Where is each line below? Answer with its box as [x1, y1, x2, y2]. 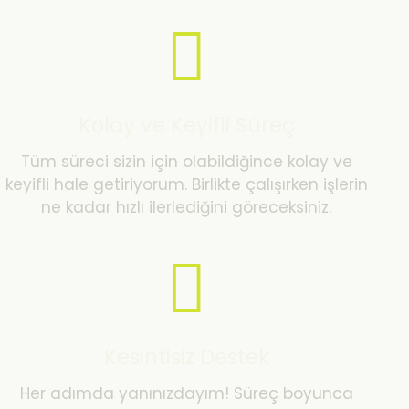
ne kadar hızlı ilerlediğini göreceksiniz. [41, 195, 331, 218]
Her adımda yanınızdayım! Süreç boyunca [19, 382, 353, 404]
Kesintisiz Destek [103, 342, 269, 372]
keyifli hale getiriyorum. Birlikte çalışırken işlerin [5, 173, 368, 195]
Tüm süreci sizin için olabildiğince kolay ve [20, 150, 352, 173]
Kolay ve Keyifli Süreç [78, 110, 295, 141]
